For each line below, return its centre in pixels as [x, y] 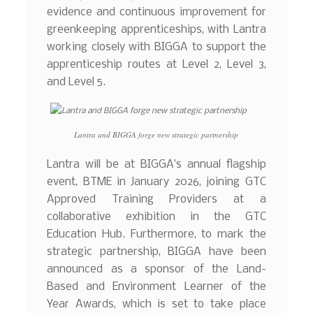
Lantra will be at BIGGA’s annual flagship [156, 164]
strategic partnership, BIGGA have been [156, 252]
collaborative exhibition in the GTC [156, 217]
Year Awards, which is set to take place [156, 304]
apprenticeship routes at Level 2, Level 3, [156, 64]
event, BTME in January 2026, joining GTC [156, 182]
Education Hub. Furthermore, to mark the [156, 234]
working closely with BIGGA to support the [156, 47]
